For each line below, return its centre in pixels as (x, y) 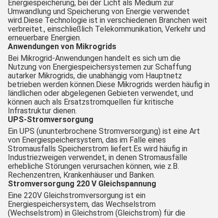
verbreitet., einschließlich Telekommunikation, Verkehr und (107, 29)
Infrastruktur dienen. (42, 110)
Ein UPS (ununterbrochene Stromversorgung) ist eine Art (104, 131)
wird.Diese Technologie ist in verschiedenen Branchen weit (108, 20)
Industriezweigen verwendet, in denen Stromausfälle (98, 157)
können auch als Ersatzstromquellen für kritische (91, 102)
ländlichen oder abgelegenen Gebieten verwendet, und (100, 93)
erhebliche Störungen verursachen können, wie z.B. (93, 166)
